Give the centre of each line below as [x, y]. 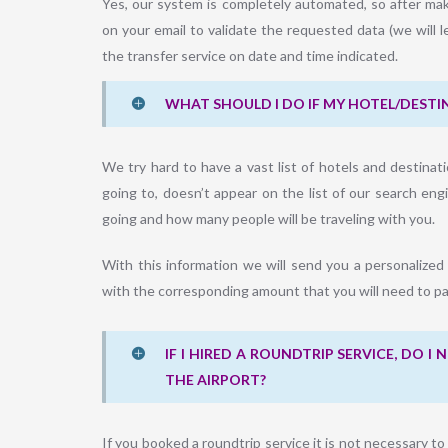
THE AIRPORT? [215, 380]
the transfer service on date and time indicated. [250, 56]
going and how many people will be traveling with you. [268, 219]
